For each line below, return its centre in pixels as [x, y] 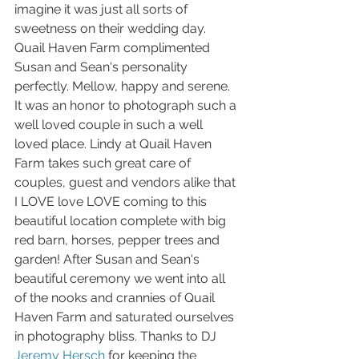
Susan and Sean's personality [103, 67]
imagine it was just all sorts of [103, 9]
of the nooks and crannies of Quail [116, 298]
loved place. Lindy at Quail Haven [115, 144]
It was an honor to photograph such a [127, 105]
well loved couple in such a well [110, 125]
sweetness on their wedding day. [112, 28]
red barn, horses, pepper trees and [119, 240]
